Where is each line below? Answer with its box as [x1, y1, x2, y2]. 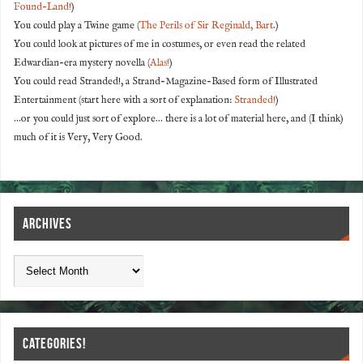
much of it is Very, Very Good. [14, 131, 143, 145]
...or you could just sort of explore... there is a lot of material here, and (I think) [14, 113, 344, 126]
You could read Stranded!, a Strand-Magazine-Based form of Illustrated [14, 75, 318, 89]
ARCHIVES [23, 216, 73, 233]
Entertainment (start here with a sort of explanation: [14, 94, 235, 108]
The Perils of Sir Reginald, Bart [139, 19, 274, 33]
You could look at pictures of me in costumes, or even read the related [14, 38, 306, 52]
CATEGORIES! [23, 335, 87, 352]
